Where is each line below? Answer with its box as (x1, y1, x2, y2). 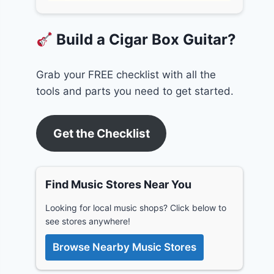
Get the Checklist (53, 126, 150, 141)
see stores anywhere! (45, 216, 131, 227)
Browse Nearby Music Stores (53, 241, 197, 254)
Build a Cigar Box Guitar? (53, 31, 237, 49)
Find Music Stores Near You (45, 178, 192, 191)
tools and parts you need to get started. (36, 84, 234, 97)
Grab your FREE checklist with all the (36, 68, 217, 81)
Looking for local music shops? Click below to (45, 202, 227, 213)
